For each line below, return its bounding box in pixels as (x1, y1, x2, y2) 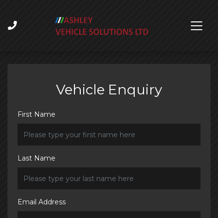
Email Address (18, 198, 66, 207)
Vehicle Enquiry (56, 81, 162, 98)
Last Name (18, 154, 55, 163)
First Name (18, 110, 55, 119)
